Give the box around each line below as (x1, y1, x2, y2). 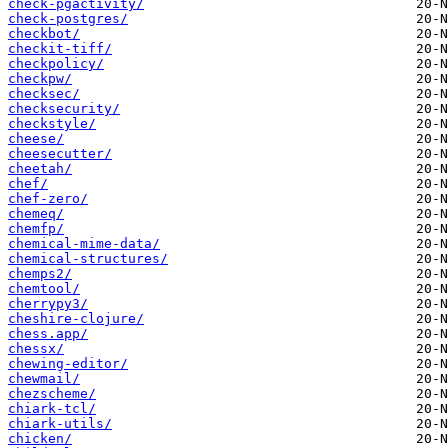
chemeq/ (8, 206, 64, 222)
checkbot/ (8, 26, 80, 42)
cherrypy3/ (8, 296, 88, 312)
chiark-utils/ (8, 416, 112, 432)
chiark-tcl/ (8, 401, 96, 417)
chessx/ (8, 341, 64, 357)
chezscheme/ (8, 386, 96, 402)
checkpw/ (8, 71, 72, 87)
